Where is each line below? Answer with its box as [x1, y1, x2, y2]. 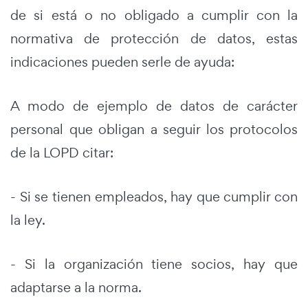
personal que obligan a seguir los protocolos [10, 120, 298, 138]
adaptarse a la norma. [10, 278, 142, 296]
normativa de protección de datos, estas [10, 29, 298, 47]
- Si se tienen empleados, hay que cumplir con [10, 187, 298, 206]
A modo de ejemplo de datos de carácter [10, 96, 298, 115]
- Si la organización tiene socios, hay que [10, 254, 298, 273]
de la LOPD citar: [10, 143, 113, 162]
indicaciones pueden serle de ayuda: [10, 52, 234, 71]
